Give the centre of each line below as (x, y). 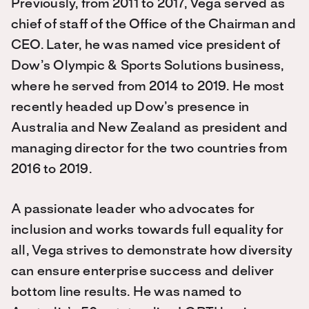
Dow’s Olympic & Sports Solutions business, (148, 66)
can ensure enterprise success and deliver (143, 272)
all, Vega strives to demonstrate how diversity (152, 251)
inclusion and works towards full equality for (148, 230)
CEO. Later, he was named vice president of (146, 46)
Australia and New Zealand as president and (150, 128)
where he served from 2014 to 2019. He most (148, 87)
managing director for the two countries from (149, 149)
